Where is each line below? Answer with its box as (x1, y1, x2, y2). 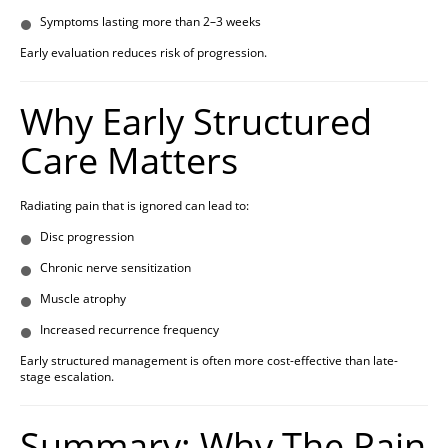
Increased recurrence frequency (40, 321, 219, 339)
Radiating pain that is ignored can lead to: (20, 197, 249, 215)
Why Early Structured (20, 97, 372, 147)
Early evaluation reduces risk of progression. (20, 44, 267, 62)
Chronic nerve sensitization (40, 259, 191, 277)
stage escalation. (20, 368, 114, 386)
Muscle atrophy (40, 290, 126, 308)
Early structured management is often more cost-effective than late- (20, 352, 398, 370)
